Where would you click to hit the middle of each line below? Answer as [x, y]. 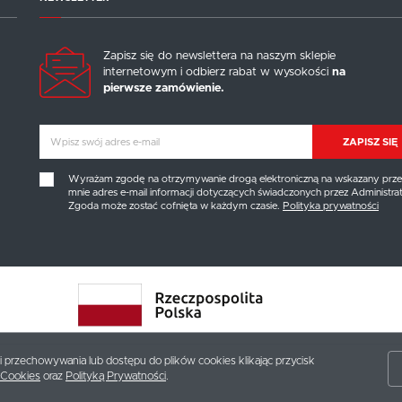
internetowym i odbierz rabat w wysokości [218, 72]
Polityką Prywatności [116, 376]
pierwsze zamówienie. [164, 88]
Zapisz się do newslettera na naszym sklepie [220, 56]
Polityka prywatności [331, 205]
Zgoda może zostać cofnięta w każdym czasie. [176, 205]
